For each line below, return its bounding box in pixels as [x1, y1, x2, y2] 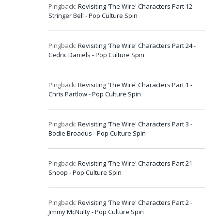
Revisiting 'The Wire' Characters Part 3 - [78, 119, 192, 128]
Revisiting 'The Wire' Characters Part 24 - [78, 41, 196, 50]
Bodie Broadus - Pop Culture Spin [48, 128, 146, 138]
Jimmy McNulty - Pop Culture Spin [48, 207, 144, 216]
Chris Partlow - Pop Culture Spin [48, 89, 141, 98]
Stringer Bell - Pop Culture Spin [48, 11, 138, 20]
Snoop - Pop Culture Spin [48, 168, 122, 177]
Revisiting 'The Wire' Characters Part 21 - [78, 158, 196, 168]
